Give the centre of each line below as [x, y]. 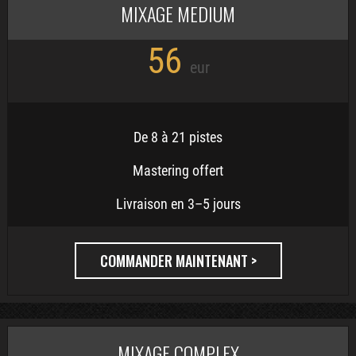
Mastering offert [178, 170]
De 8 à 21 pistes [178, 137]
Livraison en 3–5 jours [178, 204]
